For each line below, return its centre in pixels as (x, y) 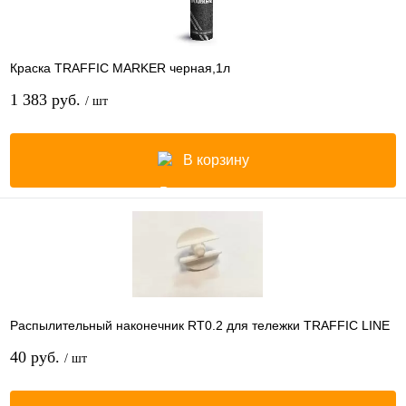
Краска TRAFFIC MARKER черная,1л (120, 68)
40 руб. (37, 357)
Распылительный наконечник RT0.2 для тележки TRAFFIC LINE (200, 325)
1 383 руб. (48, 99)
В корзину (216, 159)
